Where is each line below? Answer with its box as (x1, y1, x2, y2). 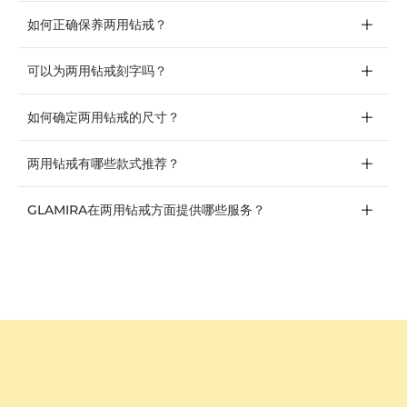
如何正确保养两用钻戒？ (27, 16, 167, 34)
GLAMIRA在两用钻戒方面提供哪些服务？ (27, 202, 265, 219)
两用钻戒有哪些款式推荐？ (27, 155, 180, 173)
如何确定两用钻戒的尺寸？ (27, 109, 180, 126)
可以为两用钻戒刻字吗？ (27, 63, 167, 80)
